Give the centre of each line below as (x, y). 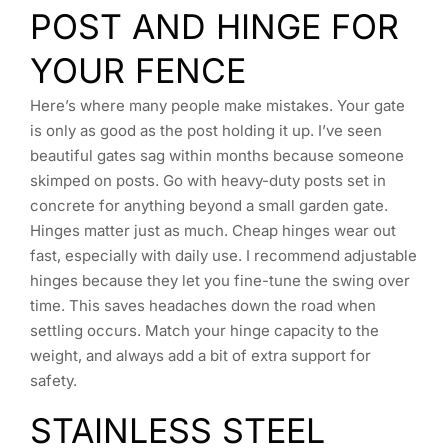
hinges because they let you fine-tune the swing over (220, 280)
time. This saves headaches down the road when (203, 305)
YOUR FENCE (138, 70)
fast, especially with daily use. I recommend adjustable (223, 255)
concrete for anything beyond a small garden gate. (209, 205)
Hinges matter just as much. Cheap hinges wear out (213, 230)
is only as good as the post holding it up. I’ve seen (206, 130)
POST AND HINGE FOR (214, 26)
